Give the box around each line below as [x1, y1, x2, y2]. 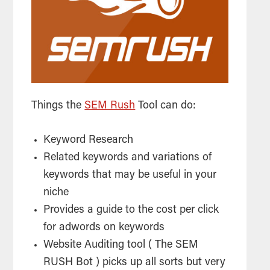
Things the [31, 101, 85, 112]
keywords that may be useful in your [43, 170, 217, 181]
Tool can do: [135, 101, 196, 112]
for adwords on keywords [43, 222, 165, 234]
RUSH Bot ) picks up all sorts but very [43, 257, 226, 269]
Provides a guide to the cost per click [43, 205, 219, 216]
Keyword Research [43, 135, 134, 146]
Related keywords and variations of [43, 152, 212, 164]
